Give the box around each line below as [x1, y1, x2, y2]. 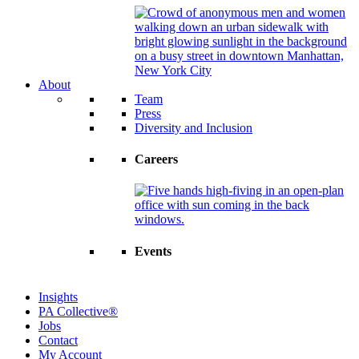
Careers [135, 152, 178, 167]
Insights [38, 289, 78, 304]
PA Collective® [38, 304, 118, 318]
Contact [38, 333, 78, 347]
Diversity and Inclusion [135, 120, 252, 135]
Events [135, 244, 171, 258]
